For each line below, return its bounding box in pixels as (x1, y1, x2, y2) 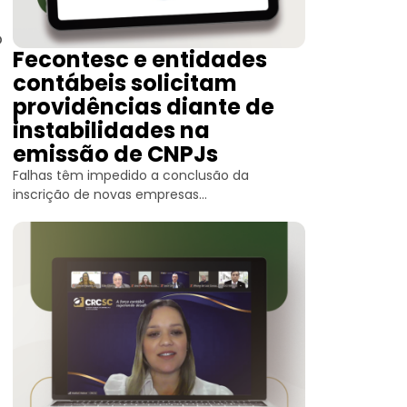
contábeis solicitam (13, 68, 237, 98)
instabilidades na (13, 115, 210, 145)
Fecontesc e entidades (13, 45, 267, 74)
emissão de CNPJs (13, 139, 218, 169)
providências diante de (13, 92, 274, 122)
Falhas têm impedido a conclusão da (13, 166, 249, 184)
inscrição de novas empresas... (13, 185, 207, 203)
